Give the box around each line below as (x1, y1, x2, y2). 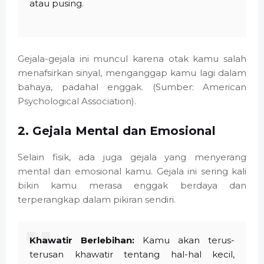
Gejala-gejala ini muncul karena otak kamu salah (18, 53, 246, 65)
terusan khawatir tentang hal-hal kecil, (29, 249, 235, 260)
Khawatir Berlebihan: (29, 235, 134, 246)
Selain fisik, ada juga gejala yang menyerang (18, 151, 246, 163)
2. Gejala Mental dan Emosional (18, 124, 216, 138)
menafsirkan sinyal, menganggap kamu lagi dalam (18, 67, 246, 79)
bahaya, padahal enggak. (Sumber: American (18, 81, 246, 93)
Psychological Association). (18, 95, 136, 107)
